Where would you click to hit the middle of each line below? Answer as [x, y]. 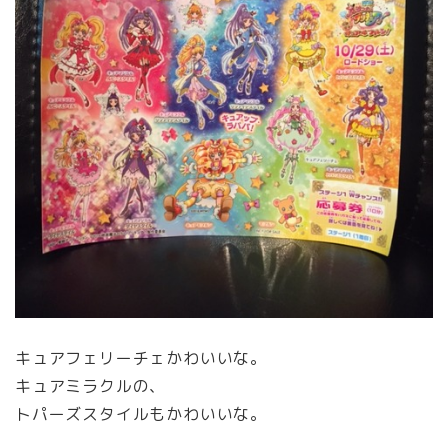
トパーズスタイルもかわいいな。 [141, 414]
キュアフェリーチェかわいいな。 [141, 358]
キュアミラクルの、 [91, 386]
